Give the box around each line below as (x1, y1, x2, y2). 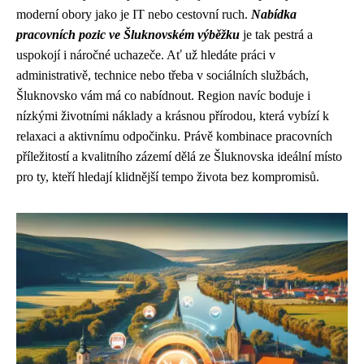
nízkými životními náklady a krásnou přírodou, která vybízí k (16, 109, 329, 123)
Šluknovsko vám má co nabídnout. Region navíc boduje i (16, 89, 310, 102)
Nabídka (251, 7, 297, 21)
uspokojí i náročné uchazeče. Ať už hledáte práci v (16, 48, 275, 62)
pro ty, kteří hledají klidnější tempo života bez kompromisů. (16, 170, 319, 184)
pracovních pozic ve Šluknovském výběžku (16, 28, 240, 41)
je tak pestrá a (240, 28, 313, 41)
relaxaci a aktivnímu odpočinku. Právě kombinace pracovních (16, 129, 332, 143)
